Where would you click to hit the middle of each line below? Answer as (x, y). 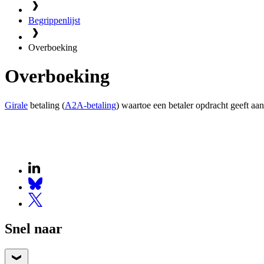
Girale (16, 105)
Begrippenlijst (54, 20)
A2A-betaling (90, 105)
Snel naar (34, 228)
